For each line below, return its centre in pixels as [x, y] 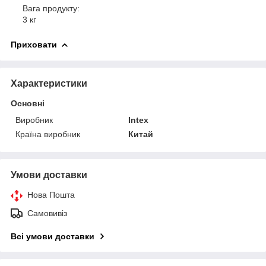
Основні [28, 103]
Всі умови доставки [53, 236]
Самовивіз [47, 213]
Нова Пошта [51, 194]
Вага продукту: [51, 8]
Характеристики [49, 83]
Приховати [34, 44]
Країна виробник [48, 134]
